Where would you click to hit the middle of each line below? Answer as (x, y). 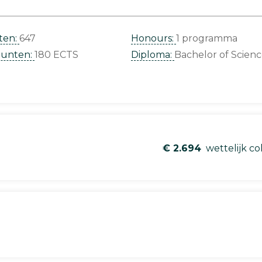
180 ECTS (56, 54)
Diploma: (153, 54)
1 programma (207, 38)
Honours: (154, 38)
